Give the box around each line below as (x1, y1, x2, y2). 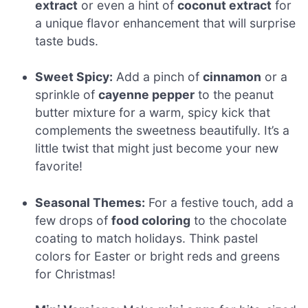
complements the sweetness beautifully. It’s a (35, 123, 290, 138)
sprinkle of (35, 87, 99, 102)
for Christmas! (35, 266, 116, 281)
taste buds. (35, 33, 99, 48)
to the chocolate (190, 212, 287, 228)
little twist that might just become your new (35, 141, 279, 156)
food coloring (111, 212, 191, 228)
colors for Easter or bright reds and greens (35, 248, 280, 263)
